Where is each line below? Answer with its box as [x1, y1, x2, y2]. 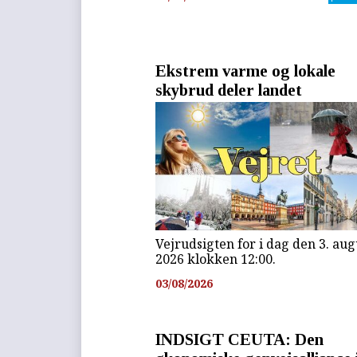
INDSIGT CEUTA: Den [155, 329, 324, 348]
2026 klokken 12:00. [155, 249, 277, 268]
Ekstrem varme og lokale [155, 61, 336, 80]
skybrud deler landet [155, 80, 303, 100]
